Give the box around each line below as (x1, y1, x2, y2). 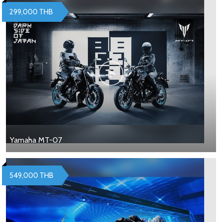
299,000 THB (9, 7, 53, 17)
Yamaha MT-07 (10, 135, 62, 145)
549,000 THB (9, 171, 54, 180)
